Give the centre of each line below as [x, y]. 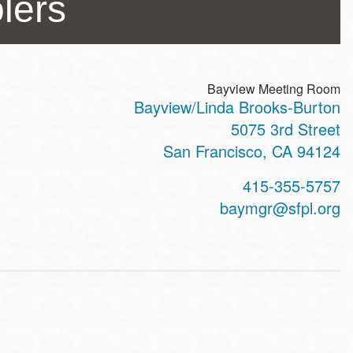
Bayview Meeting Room [274, 89]
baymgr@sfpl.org [280, 208]
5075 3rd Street [286, 129]
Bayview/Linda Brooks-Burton [237, 107]
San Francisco [213, 151]
